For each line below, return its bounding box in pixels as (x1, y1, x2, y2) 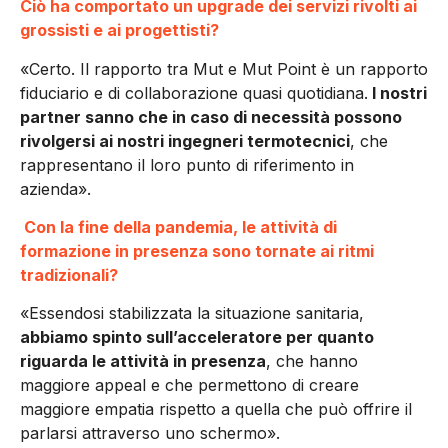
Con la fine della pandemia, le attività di (20, 217, 337, 238)
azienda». (20, 178, 91, 199)
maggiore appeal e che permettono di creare (20, 375, 359, 396)
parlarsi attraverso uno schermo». (20, 423, 280, 444)
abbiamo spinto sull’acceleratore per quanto (20, 327, 374, 348)
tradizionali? (20, 265, 122, 286)
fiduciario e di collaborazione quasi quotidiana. (20, 82, 368, 103)
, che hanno (266, 351, 358, 372)
